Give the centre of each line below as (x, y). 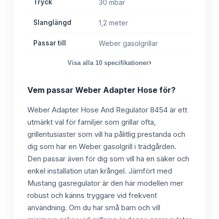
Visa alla (81, 63)
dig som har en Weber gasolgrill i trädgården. (102, 147)
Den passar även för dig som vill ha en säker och (108, 159)
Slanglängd (52, 23)
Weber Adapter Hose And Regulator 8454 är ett (107, 110)
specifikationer (125, 63)
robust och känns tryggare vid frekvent (92, 196)
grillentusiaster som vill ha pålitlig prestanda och (106, 135)
